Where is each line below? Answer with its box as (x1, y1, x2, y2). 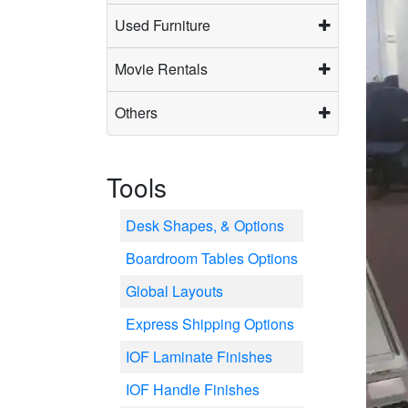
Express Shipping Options (126, 313, 294, 334)
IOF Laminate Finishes (126, 346, 272, 367)
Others (115, 102, 158, 123)
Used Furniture (115, 15, 210, 36)
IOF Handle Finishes (126, 379, 260, 400)
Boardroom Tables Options (126, 248, 298, 269)
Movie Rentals (115, 58, 208, 79)
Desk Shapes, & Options (126, 215, 284, 236)
